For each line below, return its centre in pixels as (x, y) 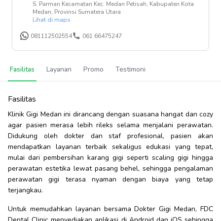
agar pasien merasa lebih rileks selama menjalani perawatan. (110, 125)
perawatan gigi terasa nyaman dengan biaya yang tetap (110, 179)
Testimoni (130, 69)
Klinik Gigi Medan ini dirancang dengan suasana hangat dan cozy (110, 114)
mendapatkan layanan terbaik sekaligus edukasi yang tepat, (110, 147)
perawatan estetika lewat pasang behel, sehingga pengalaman (110, 168)
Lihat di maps (52, 20)
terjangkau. (25, 190)
